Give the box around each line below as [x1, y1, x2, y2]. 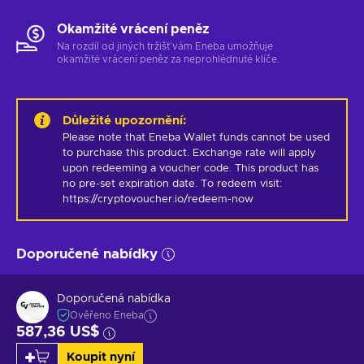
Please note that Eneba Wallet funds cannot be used [63, 132, 330, 143]
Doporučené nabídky [16, 246, 158, 261]
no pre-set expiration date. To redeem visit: [63, 178, 282, 189]
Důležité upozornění [63, 114, 183, 127]
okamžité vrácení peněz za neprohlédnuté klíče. [57, 54, 279, 64]
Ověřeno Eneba [70, 310, 144, 321]
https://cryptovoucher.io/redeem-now [63, 193, 253, 205]
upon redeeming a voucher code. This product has [63, 162, 318, 174]
